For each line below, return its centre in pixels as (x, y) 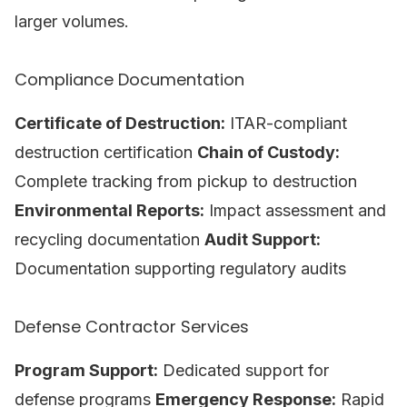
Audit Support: (263, 239)
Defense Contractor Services (132, 327)
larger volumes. (72, 21)
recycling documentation (109, 239)
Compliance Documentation (129, 79)
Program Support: (86, 370)
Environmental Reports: (109, 210)
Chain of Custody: (268, 152)
